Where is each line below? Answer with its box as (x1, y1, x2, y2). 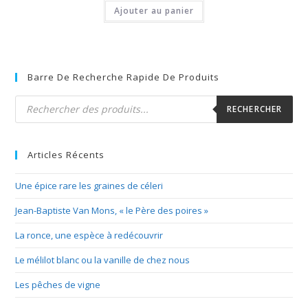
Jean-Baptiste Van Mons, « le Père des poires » (15, 203, 209, 217)
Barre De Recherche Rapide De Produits (27, 70, 220, 83)
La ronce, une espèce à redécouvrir (15, 228, 164, 241)
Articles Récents (27, 148, 105, 161)
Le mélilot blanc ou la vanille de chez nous (15, 253, 190, 266)
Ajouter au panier (114, 5, 194, 17)
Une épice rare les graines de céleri (15, 179, 164, 192)
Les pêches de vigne (15, 278, 101, 291)
